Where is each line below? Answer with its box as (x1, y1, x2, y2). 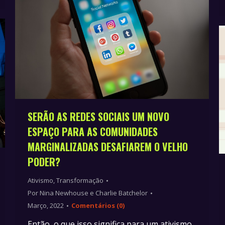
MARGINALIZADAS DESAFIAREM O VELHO (28, 139, 188, 155)
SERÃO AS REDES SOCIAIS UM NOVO (28, 109, 169, 125)
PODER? (28, 154, 60, 170)
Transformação (56, 176, 103, 185)
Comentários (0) (71, 201, 125, 210)
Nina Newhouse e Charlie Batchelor (40, 188, 148, 198)
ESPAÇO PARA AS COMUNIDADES (28, 124, 158, 140)
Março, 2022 (28, 201, 64, 210)
